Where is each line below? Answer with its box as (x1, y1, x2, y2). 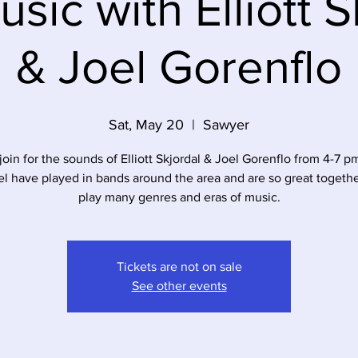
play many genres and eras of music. (78, 190, 280, 204)
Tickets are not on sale (116, 260, 242, 273)
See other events (131, 279, 227, 292)
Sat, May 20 (109, 117, 184, 133)
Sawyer (203, 117, 249, 133)
